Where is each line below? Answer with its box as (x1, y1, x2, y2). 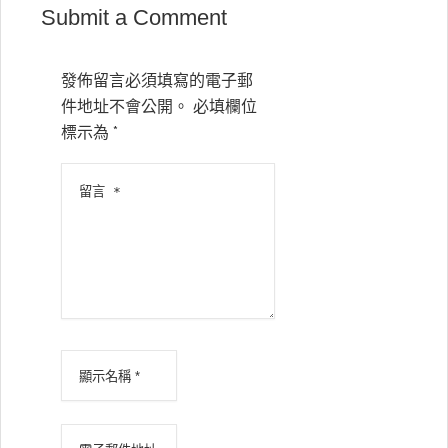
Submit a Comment (41, 5, 227, 30)
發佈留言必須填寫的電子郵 (61, 71, 253, 90)
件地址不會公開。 (61, 97, 189, 116)
